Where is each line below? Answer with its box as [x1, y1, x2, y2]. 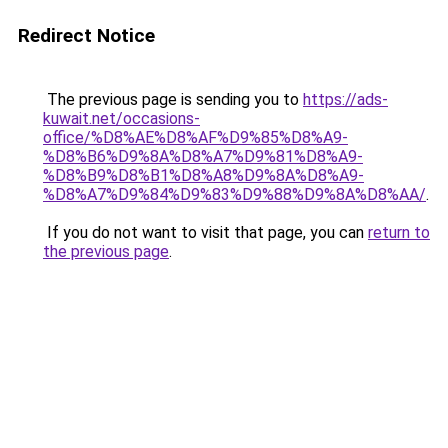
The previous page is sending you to [43, 90, 303, 109]
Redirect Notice [18, 24, 155, 47]
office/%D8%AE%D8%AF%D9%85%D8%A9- [43, 128, 348, 147]
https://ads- [303, 90, 388, 109]
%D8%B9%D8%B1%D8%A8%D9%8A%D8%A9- [43, 166, 364, 185]
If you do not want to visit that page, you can [43, 223, 368, 242]
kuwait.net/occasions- [43, 109, 200, 128]
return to [368, 223, 430, 242]
